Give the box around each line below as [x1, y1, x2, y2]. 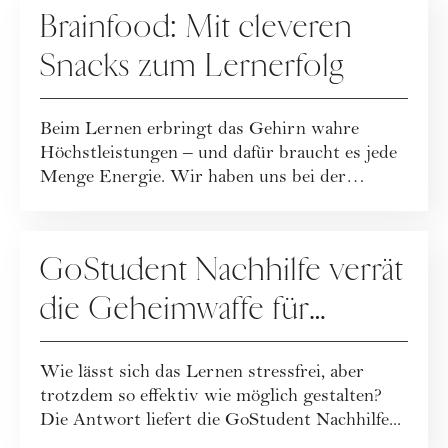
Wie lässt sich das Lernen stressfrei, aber [40, 364, 364, 384]
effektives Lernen [40, 328, 269, 369]
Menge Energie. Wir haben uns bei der [40, 169, 346, 189]
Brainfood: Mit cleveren [40, 7, 353, 48]
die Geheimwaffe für [40, 289, 310, 330]
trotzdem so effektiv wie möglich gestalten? [40, 388, 382, 408]
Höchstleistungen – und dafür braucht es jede [40, 145, 397, 165]
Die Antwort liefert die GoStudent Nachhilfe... [40, 412, 401, 432]
